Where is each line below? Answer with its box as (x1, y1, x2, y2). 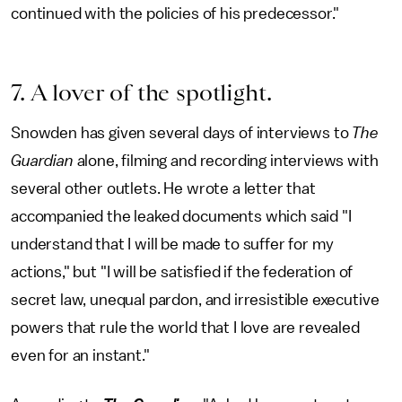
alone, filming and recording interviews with (73, 153, 379, 169)
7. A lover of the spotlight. (11, 79, 272, 106)
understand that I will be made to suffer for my (11, 236, 334, 252)
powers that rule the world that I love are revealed (11, 319, 360, 336)
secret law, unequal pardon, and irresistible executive (11, 292, 380, 308)
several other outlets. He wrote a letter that (11, 180, 316, 197)
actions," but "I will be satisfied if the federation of (11, 264, 354, 280)
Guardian (11, 153, 74, 169)
